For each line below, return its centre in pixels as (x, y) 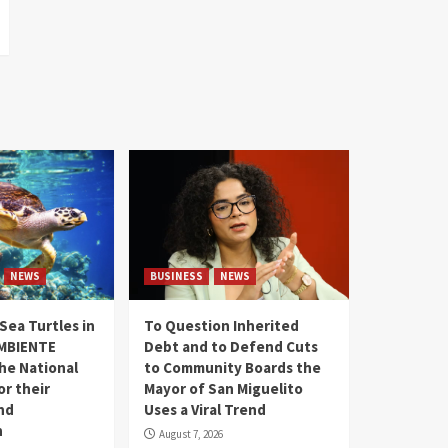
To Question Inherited (221, 326)
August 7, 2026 (190, 434)
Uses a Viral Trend (204, 410)
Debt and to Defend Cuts (230, 347)
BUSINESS (176, 276)
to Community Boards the (232, 368)
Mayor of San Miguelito (223, 389)
